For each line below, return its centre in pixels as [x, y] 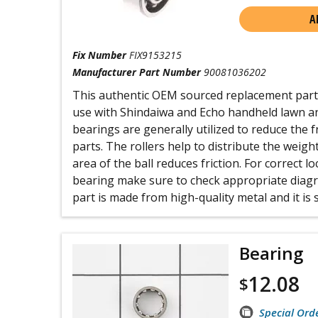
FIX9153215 [155, 55]
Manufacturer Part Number [137, 72]
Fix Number [99, 55]
